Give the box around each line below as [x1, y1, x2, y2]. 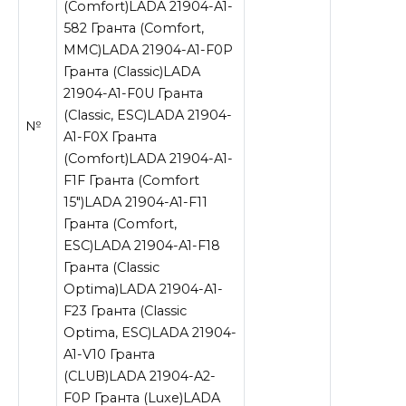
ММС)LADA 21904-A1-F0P [63, 41, 234, 58]
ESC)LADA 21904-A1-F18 [63, 237, 221, 254]
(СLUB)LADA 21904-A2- [63, 367, 217, 384]
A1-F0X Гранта [63, 128, 158, 145]
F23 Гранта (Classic [63, 302, 188, 319]
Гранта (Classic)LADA [63, 63, 201, 80]
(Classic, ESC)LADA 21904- [63, 106, 233, 123]
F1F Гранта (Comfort [63, 171, 200, 188]
